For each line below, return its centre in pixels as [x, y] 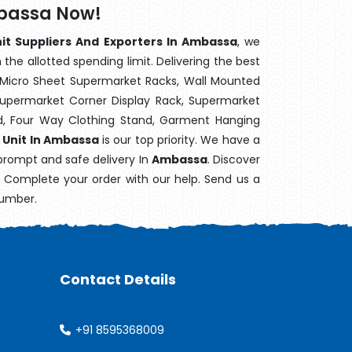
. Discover [234, 159]
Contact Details [118, 279]
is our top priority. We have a [179, 140]
